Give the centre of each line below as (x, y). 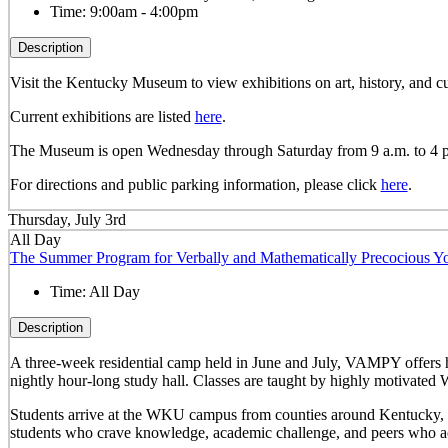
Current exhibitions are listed (102, 116)
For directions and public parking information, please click (195, 184)
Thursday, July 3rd (67, 220)
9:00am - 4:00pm (143, 11)
